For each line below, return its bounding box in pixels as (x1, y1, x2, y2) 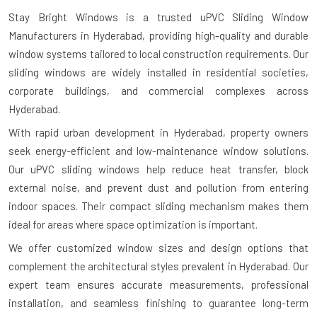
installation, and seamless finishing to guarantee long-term (8, 296, 309, 310)
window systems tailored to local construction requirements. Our (8, 47, 309, 61)
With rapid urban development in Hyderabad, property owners (8, 126, 309, 139)
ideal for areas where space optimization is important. (8, 218, 258, 231)
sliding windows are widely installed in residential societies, (8, 66, 309, 79)
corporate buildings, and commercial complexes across (8, 84, 309, 98)
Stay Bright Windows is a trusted (8, 11, 200, 24)
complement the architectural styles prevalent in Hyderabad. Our (8, 260, 309, 273)
